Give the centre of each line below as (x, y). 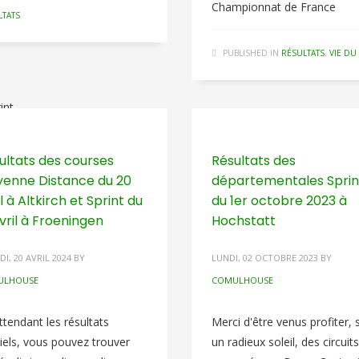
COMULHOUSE (242, 280)
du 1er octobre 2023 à (279, 201)
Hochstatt (243, 221)
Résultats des (253, 161)
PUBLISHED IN (250, 53)
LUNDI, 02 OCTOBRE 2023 (264, 258)
